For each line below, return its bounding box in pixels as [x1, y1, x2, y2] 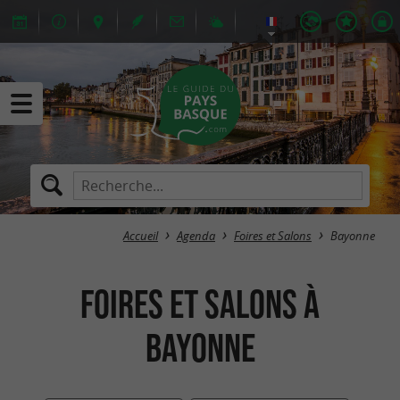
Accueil [123, 229, 158, 244]
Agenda [177, 229, 215, 244]
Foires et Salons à [80, 281, 320, 326]
